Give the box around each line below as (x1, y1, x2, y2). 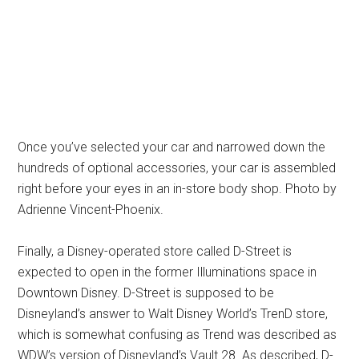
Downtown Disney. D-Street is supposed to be (18, 284, 275, 301)
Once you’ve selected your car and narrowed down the (18, 139, 326, 155)
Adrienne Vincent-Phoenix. (18, 201, 164, 217)
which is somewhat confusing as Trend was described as (18, 326, 337, 342)
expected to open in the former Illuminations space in (18, 264, 317, 280)
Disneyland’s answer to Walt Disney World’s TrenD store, (18, 305, 329, 321)
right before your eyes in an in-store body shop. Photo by (18, 180, 337, 196)
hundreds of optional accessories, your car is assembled (18, 159, 337, 175)
